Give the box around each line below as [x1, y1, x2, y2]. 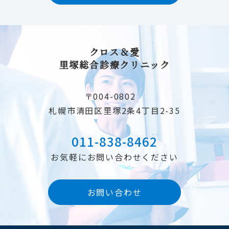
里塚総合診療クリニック [59, 58, 170, 72]
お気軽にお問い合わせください [51, 151, 178, 164]
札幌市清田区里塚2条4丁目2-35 [49, 104, 180, 117]
